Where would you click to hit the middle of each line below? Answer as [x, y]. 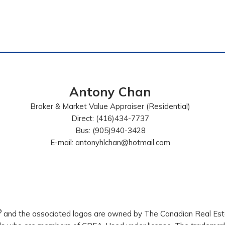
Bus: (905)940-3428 [110, 130]
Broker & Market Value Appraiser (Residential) [110, 106]
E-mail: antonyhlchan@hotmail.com [110, 142]
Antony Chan [110, 92]
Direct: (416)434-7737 [110, 118]
